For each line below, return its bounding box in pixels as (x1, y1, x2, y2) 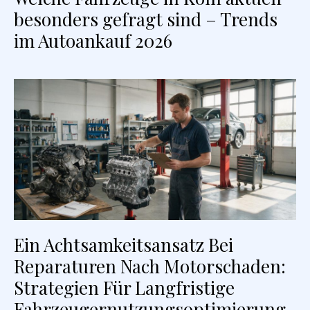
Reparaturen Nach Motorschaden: (14, 254, 286, 279)
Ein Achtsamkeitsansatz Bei (14, 232, 233, 257)
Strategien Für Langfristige (14, 275, 235, 300)
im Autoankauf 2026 (14, 28, 172, 53)
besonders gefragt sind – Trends (14, 7, 277, 32)
